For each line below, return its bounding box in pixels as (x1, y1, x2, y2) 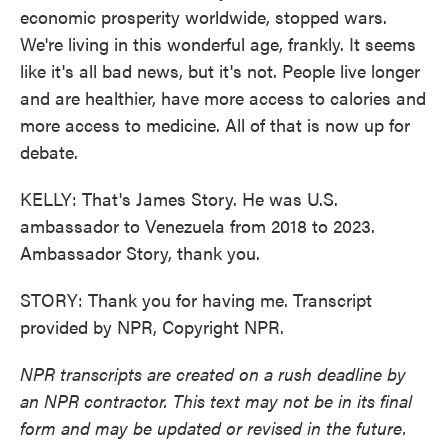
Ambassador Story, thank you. (20, 240, 260, 265)
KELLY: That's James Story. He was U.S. (20, 186, 338, 211)
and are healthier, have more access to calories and (20, 85, 426, 110)
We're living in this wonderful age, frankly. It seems (20, 31, 416, 56)
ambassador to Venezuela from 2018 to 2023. (20, 213, 375, 238)
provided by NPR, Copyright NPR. (20, 314, 284, 339)
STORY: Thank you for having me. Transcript (20, 287, 372, 312)
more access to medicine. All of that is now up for (20, 112, 410, 137)
